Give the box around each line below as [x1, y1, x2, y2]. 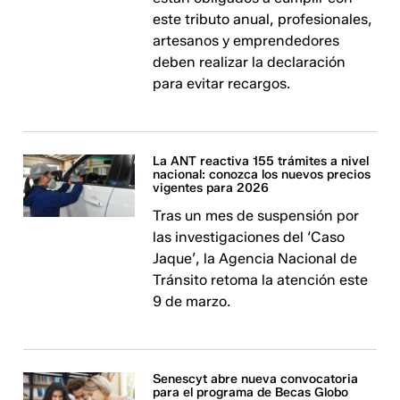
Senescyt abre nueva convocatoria [153, 371, 359, 387]
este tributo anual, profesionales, [153, 11, 373, 28]
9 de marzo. [153, 293, 231, 310]
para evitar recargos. [153, 75, 291, 92]
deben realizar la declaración [153, 54, 346, 71]
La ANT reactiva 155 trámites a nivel [153, 154, 370, 169]
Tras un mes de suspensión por [153, 207, 360, 224]
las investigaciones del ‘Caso [153, 229, 346, 246]
